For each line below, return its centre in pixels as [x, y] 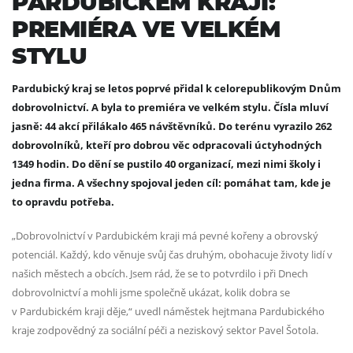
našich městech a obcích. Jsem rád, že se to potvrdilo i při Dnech [160, 273]
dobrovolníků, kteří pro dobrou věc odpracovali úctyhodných [167, 145]
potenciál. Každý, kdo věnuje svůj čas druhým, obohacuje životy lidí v [172, 254]
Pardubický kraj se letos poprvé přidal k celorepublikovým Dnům [176, 88]
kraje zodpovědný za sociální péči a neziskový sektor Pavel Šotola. [165, 330]
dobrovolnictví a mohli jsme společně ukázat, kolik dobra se [151, 292]
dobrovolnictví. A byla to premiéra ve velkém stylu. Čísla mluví [170, 107]
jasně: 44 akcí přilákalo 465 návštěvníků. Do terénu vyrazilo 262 [172, 126]
